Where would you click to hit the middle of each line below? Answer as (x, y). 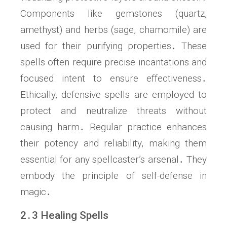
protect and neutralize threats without (113, 111)
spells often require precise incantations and (113, 62)
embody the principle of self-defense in (113, 176)
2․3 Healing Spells (64, 216)
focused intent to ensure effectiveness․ (113, 79)
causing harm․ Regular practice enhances (113, 127)
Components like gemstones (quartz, (113, 14)
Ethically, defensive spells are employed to (113, 95)
